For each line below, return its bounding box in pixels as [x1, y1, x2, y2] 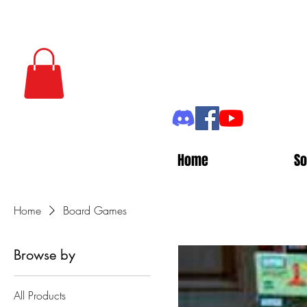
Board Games [63, 203, 127, 219]
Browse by [14, 246, 75, 265]
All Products [14, 288, 66, 304]
